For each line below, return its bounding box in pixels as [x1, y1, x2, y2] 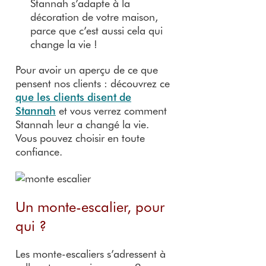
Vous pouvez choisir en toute [15, 131, 145, 145]
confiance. [15, 144, 62, 159]
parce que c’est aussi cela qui [30, 23, 163, 37]
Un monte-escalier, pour [15, 197, 164, 216]
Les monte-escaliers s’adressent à [15, 246, 166, 261]
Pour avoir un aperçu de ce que [15, 62, 158, 77]
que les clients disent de [15, 90, 131, 104]
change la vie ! [30, 37, 97, 51]
